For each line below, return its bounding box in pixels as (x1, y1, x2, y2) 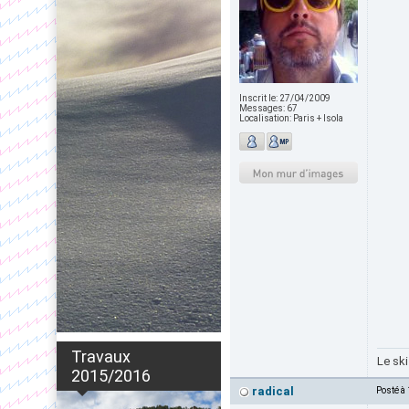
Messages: (239, 103, 287, 113)
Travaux (71, 347, 131, 366)
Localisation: (239, 113, 293, 123)
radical (252, 384, 294, 398)
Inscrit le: (239, 93, 279, 103)
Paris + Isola (293, 113, 343, 123)
